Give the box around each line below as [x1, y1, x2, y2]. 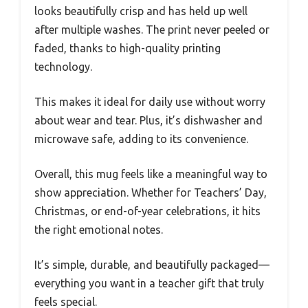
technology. [34, 60, 92, 73]
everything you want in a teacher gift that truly [34, 277, 264, 289]
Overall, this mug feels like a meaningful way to [34, 168, 267, 180]
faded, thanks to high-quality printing [34, 42, 221, 54]
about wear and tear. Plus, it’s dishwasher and [34, 114, 263, 126]
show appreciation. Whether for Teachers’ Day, [34, 186, 267, 199]
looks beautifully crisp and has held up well [34, 5, 247, 17]
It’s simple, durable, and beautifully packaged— [34, 258, 269, 271]
